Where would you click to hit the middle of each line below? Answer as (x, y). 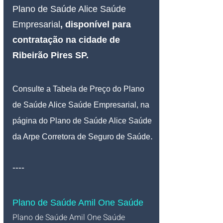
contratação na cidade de (67, 40)
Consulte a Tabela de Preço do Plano (79, 89)
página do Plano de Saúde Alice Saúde (83, 121)
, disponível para (97, 25)
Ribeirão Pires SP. (51, 56)
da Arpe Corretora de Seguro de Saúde (81, 137)
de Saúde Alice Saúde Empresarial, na (82, 105)
